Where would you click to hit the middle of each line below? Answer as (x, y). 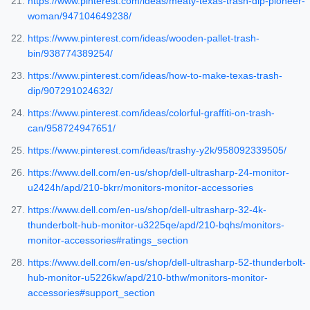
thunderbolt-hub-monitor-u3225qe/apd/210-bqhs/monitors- (156, 225)
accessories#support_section (91, 293)
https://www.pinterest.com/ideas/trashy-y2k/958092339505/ (157, 151)
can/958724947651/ (72, 128)
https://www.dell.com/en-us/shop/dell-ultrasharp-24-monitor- (158, 173)
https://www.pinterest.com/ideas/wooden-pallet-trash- (144, 38)
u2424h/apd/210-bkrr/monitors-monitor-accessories (140, 188)
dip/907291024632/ (70, 91)
